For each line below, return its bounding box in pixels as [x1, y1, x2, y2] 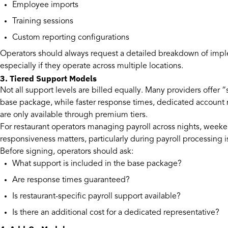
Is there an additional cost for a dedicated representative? [12, 209, 219, 217]
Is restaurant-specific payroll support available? [12, 192, 181, 201]
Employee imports [12, 1, 78, 10]
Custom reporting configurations [12, 34, 129, 42]
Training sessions [12, 17, 73, 26]
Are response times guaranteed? [12, 176, 130, 185]
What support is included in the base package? [12, 160, 182, 168]
